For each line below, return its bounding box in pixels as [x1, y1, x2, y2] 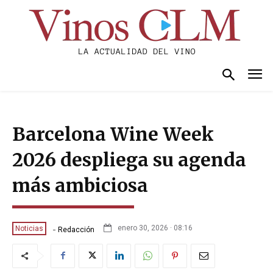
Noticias [15, 224, 43, 233]
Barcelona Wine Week [12, 122, 214, 146]
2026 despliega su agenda [12, 147, 246, 171]
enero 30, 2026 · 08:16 [118, 224, 193, 233]
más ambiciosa [12, 173, 148, 197]
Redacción [58, 225, 94, 234]
